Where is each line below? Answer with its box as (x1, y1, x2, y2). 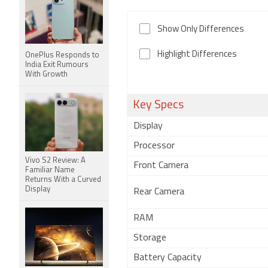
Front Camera (133, 161, 188, 170)
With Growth (25, 71, 68, 78)
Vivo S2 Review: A (25, 157, 86, 165)
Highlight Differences (157, 50, 237, 59)
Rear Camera (133, 187, 184, 197)
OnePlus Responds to (25, 51, 99, 59)
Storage (133, 233, 166, 243)
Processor (133, 141, 175, 151)
